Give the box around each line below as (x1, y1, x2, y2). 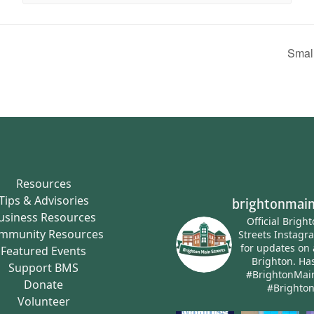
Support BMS (8, 259, 79, 275)
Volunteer (17, 293, 70, 309)
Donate (24, 276, 64, 292)
